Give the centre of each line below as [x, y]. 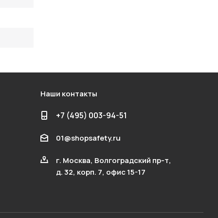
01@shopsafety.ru [88, 138]
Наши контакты [69, 94]
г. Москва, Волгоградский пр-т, [113, 160]
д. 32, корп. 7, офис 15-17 [100, 172]
